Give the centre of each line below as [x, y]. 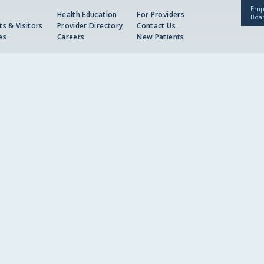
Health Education [87, 15]
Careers [71, 37]
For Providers [161, 15]
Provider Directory [90, 26]
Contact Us [156, 26]
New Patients [161, 37]
